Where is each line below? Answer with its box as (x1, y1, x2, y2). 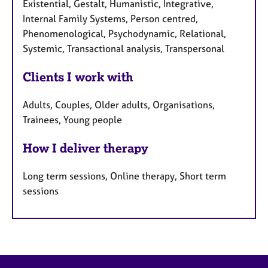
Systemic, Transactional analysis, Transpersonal (23, 42, 224, 55)
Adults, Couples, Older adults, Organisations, (23, 99, 215, 111)
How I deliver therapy (23, 141, 148, 156)
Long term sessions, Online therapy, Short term (23, 169, 226, 182)
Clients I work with (23, 69, 133, 85)
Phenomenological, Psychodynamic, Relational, (23, 28, 226, 40)
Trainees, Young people (23, 114, 122, 126)
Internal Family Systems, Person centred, (23, 13, 198, 25)
